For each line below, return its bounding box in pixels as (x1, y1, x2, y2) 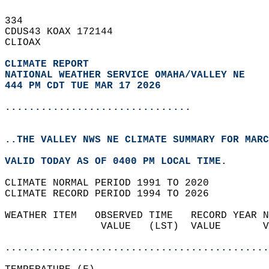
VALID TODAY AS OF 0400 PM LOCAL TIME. (5, 156, 239, 167)
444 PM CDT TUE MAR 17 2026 (5, 80, 161, 91)
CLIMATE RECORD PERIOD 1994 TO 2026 (5, 189, 221, 199)
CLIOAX (5, 37, 53, 48)
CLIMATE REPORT (5, 59, 95, 70)
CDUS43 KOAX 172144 (5, 26, 125, 37)
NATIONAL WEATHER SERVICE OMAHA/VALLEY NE (5, 70, 245, 80)
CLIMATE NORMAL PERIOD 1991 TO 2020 (5, 178, 221, 189)
